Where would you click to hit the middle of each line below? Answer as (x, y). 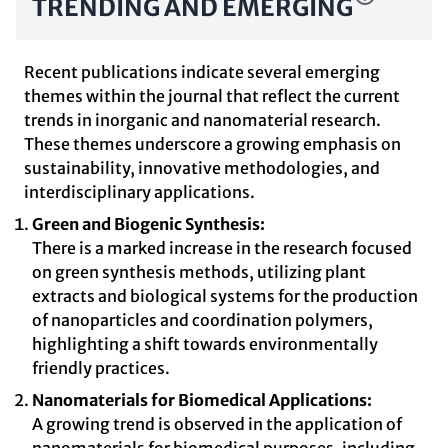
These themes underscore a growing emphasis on (212, 144)
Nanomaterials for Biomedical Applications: (202, 400)
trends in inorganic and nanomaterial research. (202, 120)
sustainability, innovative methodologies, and (202, 168)
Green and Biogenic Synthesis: (148, 224)
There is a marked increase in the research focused (222, 248)
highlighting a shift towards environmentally (205, 344)
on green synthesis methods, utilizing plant (199, 272)
